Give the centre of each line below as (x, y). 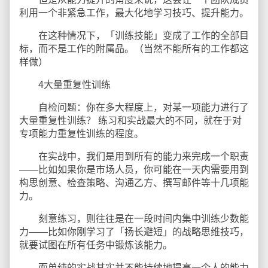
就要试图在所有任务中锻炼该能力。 (96, 245)
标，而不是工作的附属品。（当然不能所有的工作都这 (134, 49)
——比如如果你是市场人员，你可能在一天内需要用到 (134, 170)
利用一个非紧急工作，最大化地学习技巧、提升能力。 (134, 13)
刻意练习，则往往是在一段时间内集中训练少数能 (134, 219)
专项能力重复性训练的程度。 (81, 134)
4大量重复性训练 (65, 85)
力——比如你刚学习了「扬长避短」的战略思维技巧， (134, 232)
